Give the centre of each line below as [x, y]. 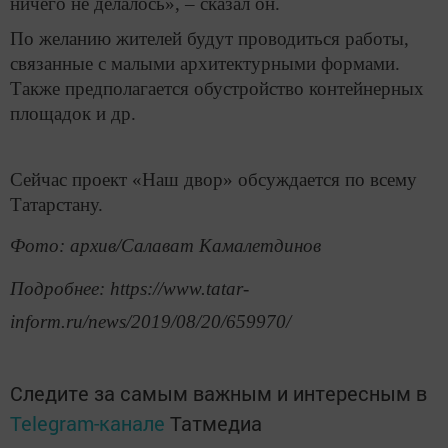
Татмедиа [216, 423]
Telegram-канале [87, 423]
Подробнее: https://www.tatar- [129, 289]
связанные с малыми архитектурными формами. [205, 64]
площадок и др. [73, 114]
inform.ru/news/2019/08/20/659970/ [150, 322]
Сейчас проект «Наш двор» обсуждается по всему [213, 179]
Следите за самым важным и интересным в [218, 393]
